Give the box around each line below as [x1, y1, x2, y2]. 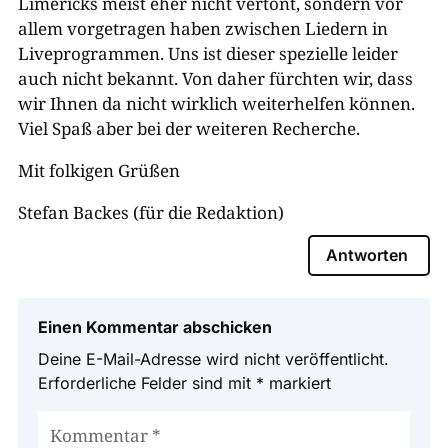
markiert [263, 372, 331, 393]
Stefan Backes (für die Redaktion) [17, 200, 284, 224]
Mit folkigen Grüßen [17, 158, 180, 182]
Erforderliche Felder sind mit [37, 372, 256, 393]
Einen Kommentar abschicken [37, 316, 272, 337]
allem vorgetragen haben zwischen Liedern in [17, 16, 388, 40]
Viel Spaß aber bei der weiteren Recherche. [17, 116, 360, 140]
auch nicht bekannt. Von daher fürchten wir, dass [17, 66, 413, 90]
